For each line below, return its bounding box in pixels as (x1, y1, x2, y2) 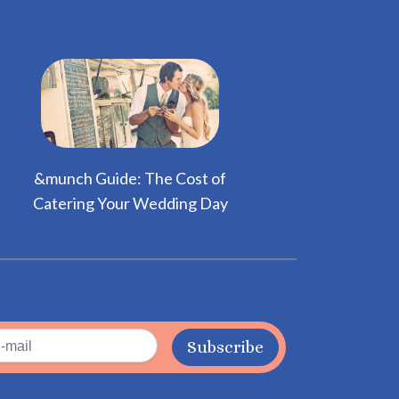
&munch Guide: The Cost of (34, 168, 226, 189)
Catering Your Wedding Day (32, 193, 228, 214)
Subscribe (186, 338, 264, 357)
